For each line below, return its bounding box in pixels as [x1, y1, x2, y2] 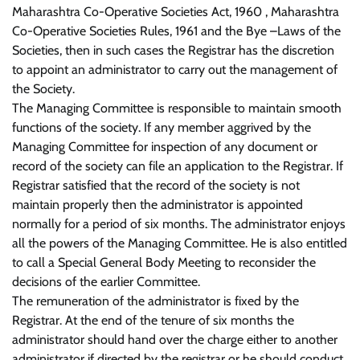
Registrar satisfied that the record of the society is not [12, 177, 300, 193]
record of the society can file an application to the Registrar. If [12, 157, 343, 174]
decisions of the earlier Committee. [12, 273, 200, 289]
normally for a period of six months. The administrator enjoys [12, 215, 346, 231]
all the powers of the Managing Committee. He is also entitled [12, 235, 347, 251]
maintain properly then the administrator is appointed [12, 196, 303, 212]
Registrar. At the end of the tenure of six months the [12, 312, 294, 328]
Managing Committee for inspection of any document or [12, 138, 317, 154]
